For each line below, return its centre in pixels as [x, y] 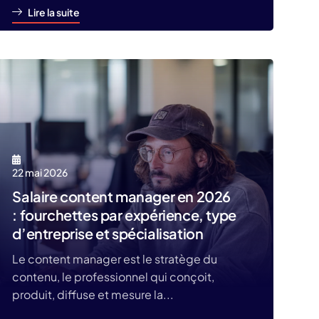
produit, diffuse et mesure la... [93, 294]
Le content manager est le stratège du [115, 259]
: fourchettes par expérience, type [124, 215]
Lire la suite [54, 12]
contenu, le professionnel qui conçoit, [114, 277]
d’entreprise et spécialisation [108, 233]
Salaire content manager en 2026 [121, 196]
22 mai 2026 [40, 172]
